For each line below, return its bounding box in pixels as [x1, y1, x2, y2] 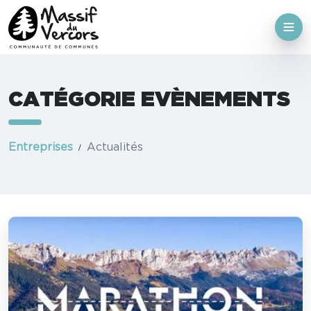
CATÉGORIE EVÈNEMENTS [8, 90, 290, 111]
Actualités [87, 142, 143, 153]
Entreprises [8, 142, 73, 153]
